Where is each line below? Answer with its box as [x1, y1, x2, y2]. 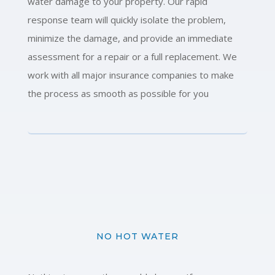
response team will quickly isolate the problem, [27, 13, 226, 26]
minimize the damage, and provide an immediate [27, 31, 233, 44]
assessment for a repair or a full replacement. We [27, 50, 237, 63]
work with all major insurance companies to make [27, 68, 234, 81]
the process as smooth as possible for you [27, 87, 209, 99]
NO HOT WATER [96, 230, 179, 242]
